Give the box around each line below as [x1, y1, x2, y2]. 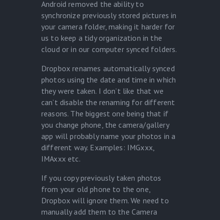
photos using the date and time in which [41, 75, 176, 85]
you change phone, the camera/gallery [41, 120, 169, 130]
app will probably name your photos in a [41, 131, 176, 141]
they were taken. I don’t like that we [41, 86, 164, 96]
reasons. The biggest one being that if [41, 109, 168, 119]
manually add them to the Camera [41, 206, 157, 217]
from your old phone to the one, [41, 184, 150, 194]
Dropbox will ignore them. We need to [41, 195, 169, 205]
